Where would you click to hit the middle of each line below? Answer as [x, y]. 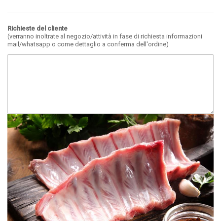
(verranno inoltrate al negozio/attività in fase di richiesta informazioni [105, 36]
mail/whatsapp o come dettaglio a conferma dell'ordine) [88, 44]
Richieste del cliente [37, 28]
